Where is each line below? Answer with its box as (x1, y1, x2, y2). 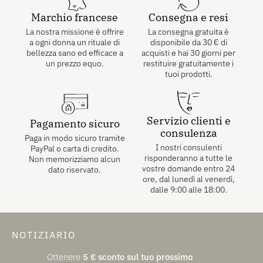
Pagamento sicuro (29, 116, 120, 130)
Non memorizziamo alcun (29, 153, 120, 164)
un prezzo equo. (45, 58, 104, 69)
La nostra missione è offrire (25, 26, 124, 37)
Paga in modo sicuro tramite (24, 132, 125, 143)
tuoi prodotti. (164, 68, 213, 79)
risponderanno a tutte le (144, 152, 232, 163)
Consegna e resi (149, 10, 228, 24)
